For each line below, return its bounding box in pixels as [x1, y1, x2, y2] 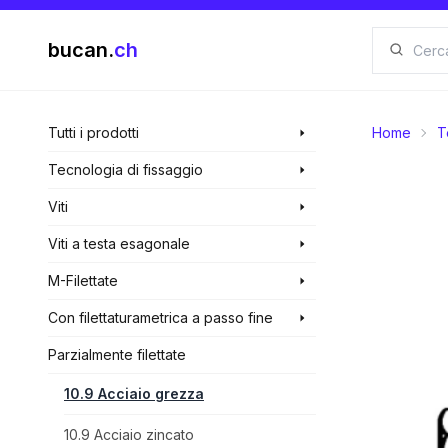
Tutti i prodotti [48, 124, 139, 141]
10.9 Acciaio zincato [64, 426, 194, 443]
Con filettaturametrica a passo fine [48, 309, 273, 326]
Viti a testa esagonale [48, 235, 190, 252]
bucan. [48, 38, 114, 62]
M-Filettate [48, 272, 118, 289]
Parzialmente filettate [48, 346, 186, 363]
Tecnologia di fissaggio [48, 161, 203, 178]
